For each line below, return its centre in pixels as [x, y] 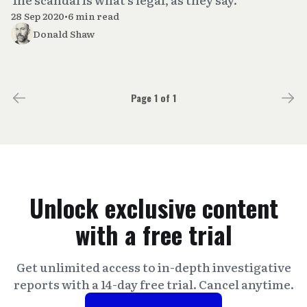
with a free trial [153, 234]
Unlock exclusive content [153, 208]
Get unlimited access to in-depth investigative [153, 267]
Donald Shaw [64, 34]
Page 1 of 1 [153, 97]
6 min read [94, 16]
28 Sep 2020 [38, 16]
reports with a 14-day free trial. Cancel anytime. [153, 284]
